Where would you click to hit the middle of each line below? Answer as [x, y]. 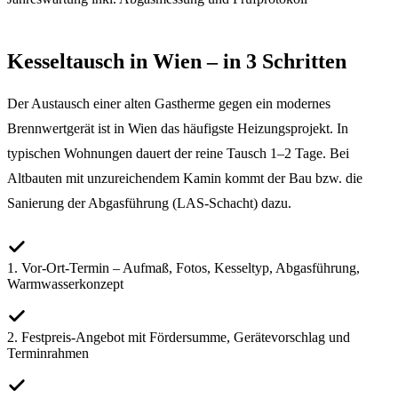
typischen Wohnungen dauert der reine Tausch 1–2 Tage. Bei [178, 154]
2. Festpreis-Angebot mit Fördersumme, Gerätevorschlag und [179, 338]
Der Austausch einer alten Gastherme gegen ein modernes [169, 104]
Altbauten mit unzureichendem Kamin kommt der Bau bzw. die [185, 179]
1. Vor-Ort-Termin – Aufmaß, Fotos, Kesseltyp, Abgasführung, [183, 268]
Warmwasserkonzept [65, 284]
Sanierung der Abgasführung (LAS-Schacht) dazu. [149, 203]
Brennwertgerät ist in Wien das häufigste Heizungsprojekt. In [178, 129]
